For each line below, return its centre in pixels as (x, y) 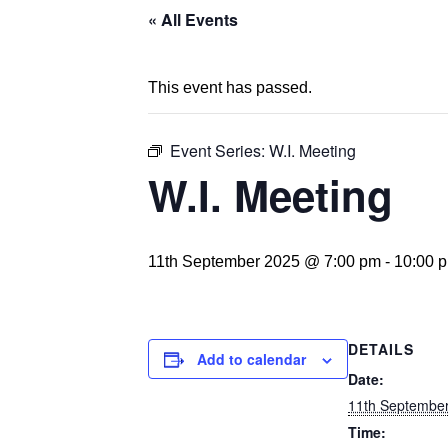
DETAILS (381, 349)
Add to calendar (251, 359)
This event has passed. (230, 87)
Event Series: (219, 150)
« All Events (193, 19)
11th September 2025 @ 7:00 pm (264, 261)
